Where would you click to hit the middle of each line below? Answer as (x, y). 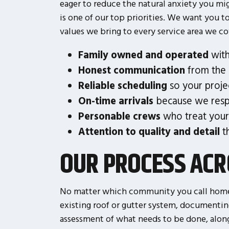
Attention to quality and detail (149, 131)
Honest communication (131, 70)
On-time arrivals (116, 100)
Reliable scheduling (122, 85)
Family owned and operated (143, 54)
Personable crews (119, 116)
